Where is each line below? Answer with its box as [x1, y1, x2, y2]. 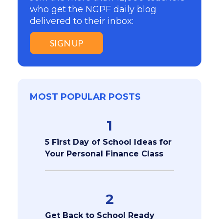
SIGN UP [49, 37, 83, 48]
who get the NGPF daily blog [29, 3, 156, 15]
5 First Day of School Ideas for [44, 137, 172, 147]
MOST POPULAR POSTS [29, 91, 141, 102]
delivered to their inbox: [29, 15, 133, 26]
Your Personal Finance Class [44, 149, 163, 158]
